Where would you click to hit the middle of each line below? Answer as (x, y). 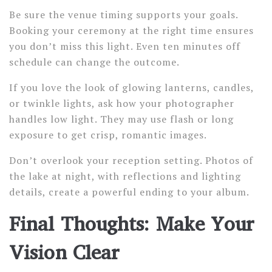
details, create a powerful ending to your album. (129, 192)
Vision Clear (64, 252)
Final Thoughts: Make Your (132, 223)
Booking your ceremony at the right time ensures (131, 30)
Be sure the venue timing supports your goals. (124, 15)
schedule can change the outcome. (94, 62)
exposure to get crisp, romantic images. (108, 135)
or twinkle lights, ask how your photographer (122, 103)
